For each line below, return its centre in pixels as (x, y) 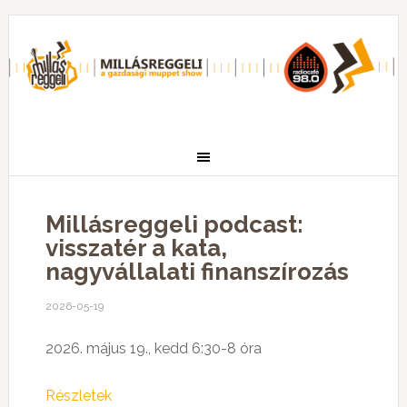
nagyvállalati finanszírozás (197, 272)
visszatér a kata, (136, 248)
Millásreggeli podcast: (174, 224)
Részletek (78, 396)
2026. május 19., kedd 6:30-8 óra (153, 348)
